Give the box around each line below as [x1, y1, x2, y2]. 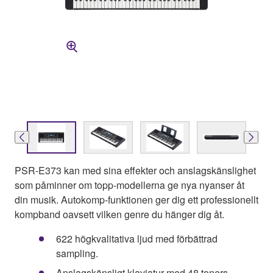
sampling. [56, 246, 98, 260]
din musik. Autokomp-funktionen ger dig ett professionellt [15, 192, 258, 207]
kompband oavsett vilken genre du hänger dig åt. [15, 207, 224, 221]
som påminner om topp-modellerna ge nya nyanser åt [15, 177, 244, 192]
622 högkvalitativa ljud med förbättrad [56, 231, 218, 246]
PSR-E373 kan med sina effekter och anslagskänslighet [15, 163, 256, 177]
